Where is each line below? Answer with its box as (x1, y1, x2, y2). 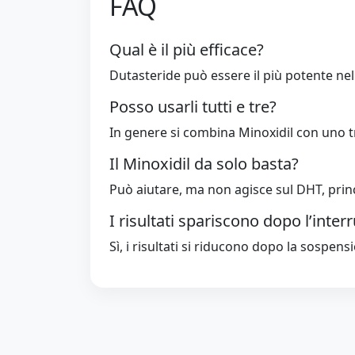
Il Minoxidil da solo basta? (109, 153, 299, 174)
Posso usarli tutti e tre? (109, 96, 277, 117)
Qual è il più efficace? (109, 39, 264, 60)
